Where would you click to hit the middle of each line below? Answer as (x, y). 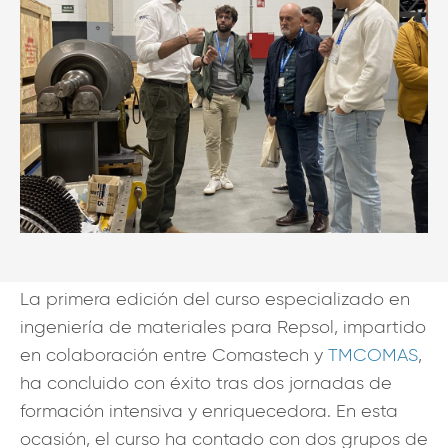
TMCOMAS (373, 354)
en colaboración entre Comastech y (174, 354)
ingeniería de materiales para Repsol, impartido (223, 326)
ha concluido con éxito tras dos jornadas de (206, 382)
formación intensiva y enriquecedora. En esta (209, 410)
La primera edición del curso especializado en (215, 298)
